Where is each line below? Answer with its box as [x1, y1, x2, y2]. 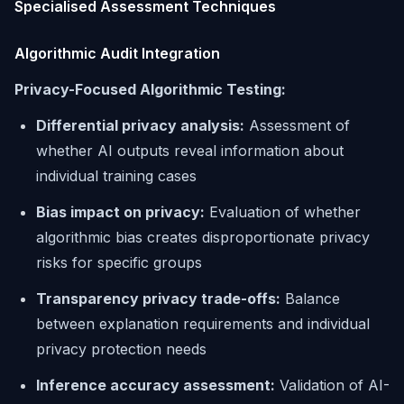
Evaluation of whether [205, 203, 361, 221]
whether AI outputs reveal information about [36, 142, 344, 160]
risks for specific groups [36, 253, 202, 271]
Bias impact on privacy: [36, 203, 205, 221]
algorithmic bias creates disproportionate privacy [36, 228, 370, 246]
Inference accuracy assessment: [36, 376, 275, 394]
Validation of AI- [275, 376, 390, 394]
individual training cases [36, 167, 197, 185]
